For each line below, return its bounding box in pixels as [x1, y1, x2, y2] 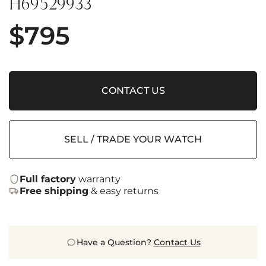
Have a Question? [76, 237, 154, 248]
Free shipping [20, 185, 88, 197]
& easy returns [88, 185, 159, 197]
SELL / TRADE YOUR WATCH [64, 134, 202, 145]
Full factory [20, 173, 76, 185]
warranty [76, 173, 121, 185]
